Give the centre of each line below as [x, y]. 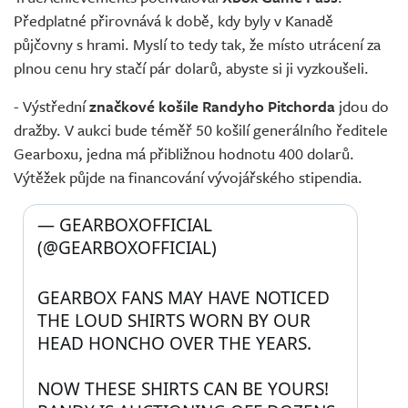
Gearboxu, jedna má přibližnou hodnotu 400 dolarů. [184, 154]
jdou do [362, 107]
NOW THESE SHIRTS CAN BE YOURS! [183, 389]
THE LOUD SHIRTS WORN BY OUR [174, 321]
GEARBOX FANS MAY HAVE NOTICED [184, 298]
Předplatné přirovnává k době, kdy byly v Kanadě [173, 21]
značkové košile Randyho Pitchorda [212, 107]
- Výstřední [51, 107]
